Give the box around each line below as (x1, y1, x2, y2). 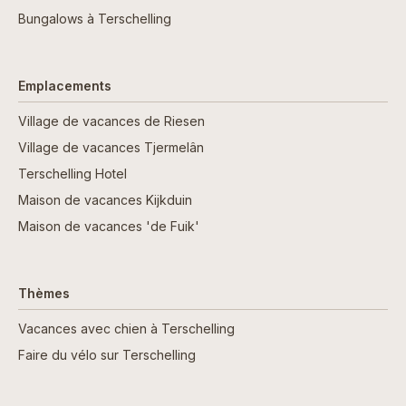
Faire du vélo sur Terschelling (18, 347, 196, 363)
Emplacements (18, 78, 111, 94)
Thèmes (18, 285, 70, 302)
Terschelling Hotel (18, 166, 127, 182)
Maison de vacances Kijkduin (18, 192, 192, 208)
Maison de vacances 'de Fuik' (18, 218, 199, 235)
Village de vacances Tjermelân (18, 140, 204, 156)
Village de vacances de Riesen (18, 113, 205, 130)
